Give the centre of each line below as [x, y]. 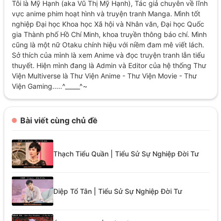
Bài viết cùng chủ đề [59, 120]
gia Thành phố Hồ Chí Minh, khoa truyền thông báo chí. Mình [109, 34]
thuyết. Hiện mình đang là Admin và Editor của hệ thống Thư [109, 65]
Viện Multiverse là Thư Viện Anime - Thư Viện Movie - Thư [104, 75]
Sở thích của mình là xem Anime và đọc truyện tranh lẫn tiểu [108, 55]
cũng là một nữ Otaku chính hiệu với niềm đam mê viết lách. [108, 44]
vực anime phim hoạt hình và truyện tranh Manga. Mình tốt [106, 13]
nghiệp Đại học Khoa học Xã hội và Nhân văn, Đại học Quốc [108, 24]
